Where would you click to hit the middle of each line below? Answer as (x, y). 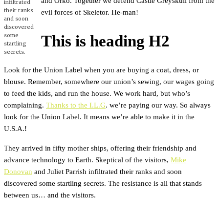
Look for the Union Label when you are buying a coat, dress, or (101, 70)
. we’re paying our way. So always (158, 105)
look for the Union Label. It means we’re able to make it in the (99, 117)
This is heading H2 (106, 41)
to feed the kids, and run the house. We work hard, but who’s (97, 93)
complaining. (25, 105)
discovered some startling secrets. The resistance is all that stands (103, 183)
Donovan (18, 171)
